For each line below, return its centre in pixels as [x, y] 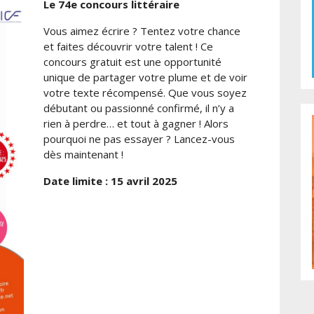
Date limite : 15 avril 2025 [110, 181]
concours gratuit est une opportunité [132, 62]
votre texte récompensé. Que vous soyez [145, 93]
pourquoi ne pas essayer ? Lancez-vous [139, 139]
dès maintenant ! [83, 155]
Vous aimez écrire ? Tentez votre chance [142, 31]
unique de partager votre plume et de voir [145, 77]
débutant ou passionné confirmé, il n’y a [138, 108]
